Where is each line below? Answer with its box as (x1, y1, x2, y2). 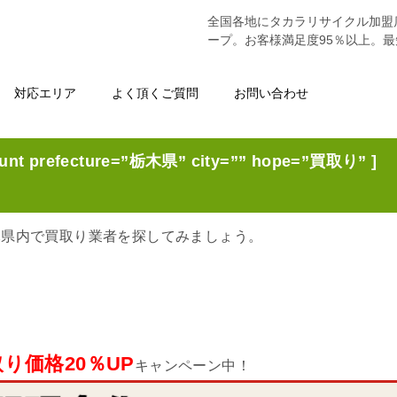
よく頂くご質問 (112, 86, 198, 100)
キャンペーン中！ (134, 358, 251, 373)
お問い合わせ (234, 86, 308, 100)
